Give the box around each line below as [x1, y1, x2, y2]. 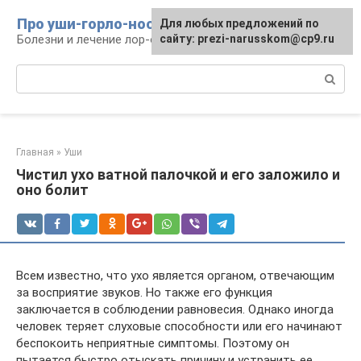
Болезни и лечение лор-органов [17, 32, 195, 47]
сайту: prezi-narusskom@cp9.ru [160, 32, 334, 45]
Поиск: [16, 65, 54, 80]
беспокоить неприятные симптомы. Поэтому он [16, 336, 289, 351]
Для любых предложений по [160, 17, 319, 30]
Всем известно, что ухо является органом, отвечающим [16, 268, 334, 283]
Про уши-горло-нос [17, 15, 154, 32]
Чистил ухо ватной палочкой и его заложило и [16, 166, 340, 183]
